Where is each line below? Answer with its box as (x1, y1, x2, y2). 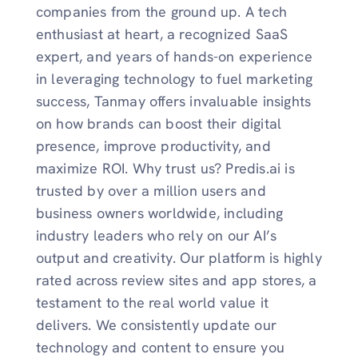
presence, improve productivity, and (35, 137, 271, 156)
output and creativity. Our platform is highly (35, 249, 322, 268)
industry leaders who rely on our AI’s (35, 226, 277, 245)
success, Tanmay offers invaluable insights (35, 92, 312, 111)
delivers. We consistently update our (35, 316, 276, 335)
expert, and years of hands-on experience (35, 47, 312, 66)
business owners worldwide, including (35, 204, 283, 223)
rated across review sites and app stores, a (35, 271, 317, 290)
